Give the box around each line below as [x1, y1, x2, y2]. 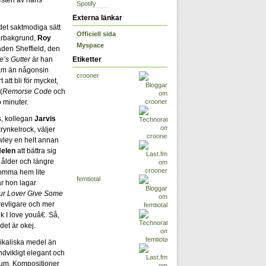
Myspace [77, 42, 104, 49]
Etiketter [72, 55, 102, 64]
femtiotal [77, 175, 100, 183]
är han [30, 55, 53, 64]
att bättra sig [15, 146, 56, 155]
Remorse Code [2, 87, 52, 96]
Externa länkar [72, 13, 122, 22]
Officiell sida [77, 30, 116, 37]
